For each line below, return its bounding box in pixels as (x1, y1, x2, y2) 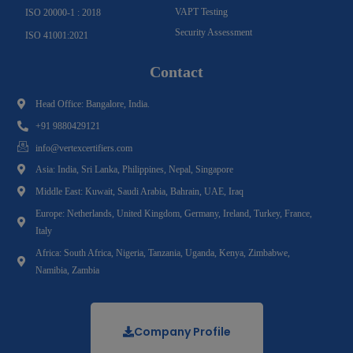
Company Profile (133, 323, 231, 340)
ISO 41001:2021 (25, 29, 89, 41)
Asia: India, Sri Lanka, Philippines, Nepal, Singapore (35, 163, 233, 175)
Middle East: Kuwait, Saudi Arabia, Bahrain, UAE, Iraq (35, 185, 243, 197)
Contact (150, 62, 203, 80)
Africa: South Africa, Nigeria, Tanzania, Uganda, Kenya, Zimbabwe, (35, 247, 290, 258)
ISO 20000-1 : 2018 (25, 6, 102, 18)
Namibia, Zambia (35, 264, 99, 276)
